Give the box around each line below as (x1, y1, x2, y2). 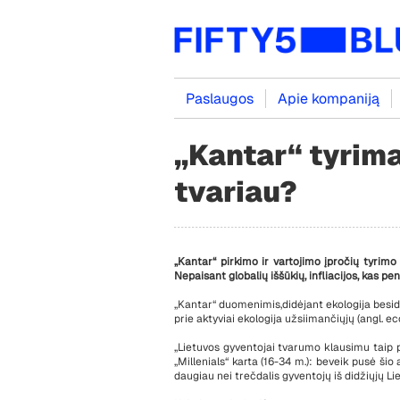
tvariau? (174, 173, 297, 210)
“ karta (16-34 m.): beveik (225, 354, 353, 369)
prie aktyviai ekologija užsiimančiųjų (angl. (174, 312, 386, 326)
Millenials (178, 354, 225, 369)
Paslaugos (186, 89, 254, 108)
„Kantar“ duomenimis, (174, 297, 282, 312)
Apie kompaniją (278, 89, 379, 108)
